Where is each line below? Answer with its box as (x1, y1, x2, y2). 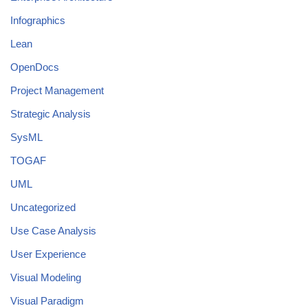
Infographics (10, 14, 65, 26)
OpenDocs (10, 60, 59, 73)
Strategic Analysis (10, 107, 91, 120)
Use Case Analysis (10, 224, 96, 236)
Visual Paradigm (10, 294, 84, 307)
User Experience (10, 247, 86, 260)
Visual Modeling (10, 271, 81, 283)
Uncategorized (10, 201, 76, 213)
